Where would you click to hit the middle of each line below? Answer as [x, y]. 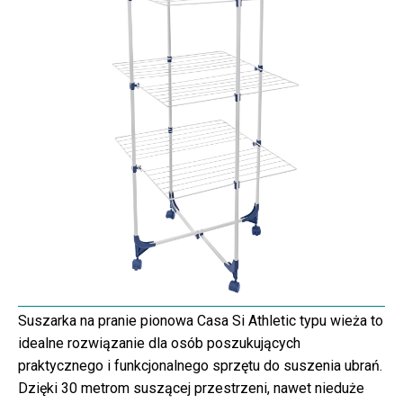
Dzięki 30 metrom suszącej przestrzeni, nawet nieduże [191, 389]
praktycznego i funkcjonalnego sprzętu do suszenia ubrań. [200, 366]
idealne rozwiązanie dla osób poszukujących [159, 344]
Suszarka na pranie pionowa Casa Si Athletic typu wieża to [201, 321]
